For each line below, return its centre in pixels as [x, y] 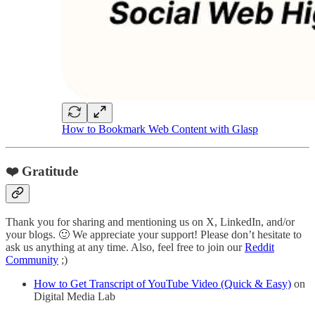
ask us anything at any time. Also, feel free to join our [125, 247]
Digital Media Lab [75, 297]
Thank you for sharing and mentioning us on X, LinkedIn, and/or [150, 222]
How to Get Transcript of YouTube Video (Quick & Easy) [162, 284]
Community [32, 260]
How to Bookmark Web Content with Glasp [160, 129]
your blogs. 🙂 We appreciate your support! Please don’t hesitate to [154, 235]
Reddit [259, 247]
